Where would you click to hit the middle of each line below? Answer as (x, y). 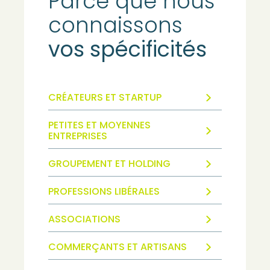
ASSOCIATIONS (84, 219)
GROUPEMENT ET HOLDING (109, 164)
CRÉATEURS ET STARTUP (105, 98)
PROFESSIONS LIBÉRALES (104, 192)
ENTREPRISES (78, 136)
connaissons (115, 25)
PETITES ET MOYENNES (99, 125)
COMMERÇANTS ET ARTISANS (118, 247)
